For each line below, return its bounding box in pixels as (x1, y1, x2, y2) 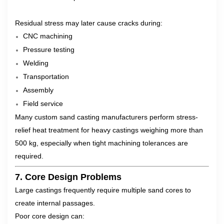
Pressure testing (23, 45, 74, 53)
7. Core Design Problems (15, 172, 121, 182)
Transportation (23, 72, 69, 80)
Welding (23, 59, 48, 67)
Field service (23, 99, 63, 107)
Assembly (23, 86, 53, 94)
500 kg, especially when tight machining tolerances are (15, 139, 188, 147)
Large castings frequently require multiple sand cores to (15, 186, 191, 194)
